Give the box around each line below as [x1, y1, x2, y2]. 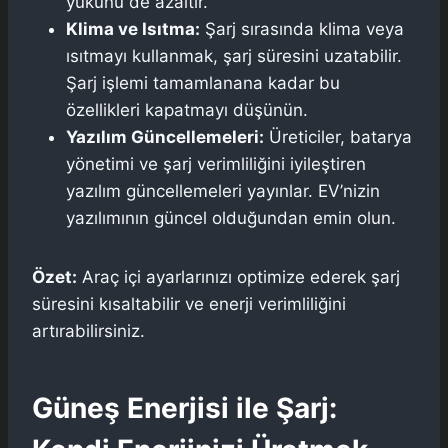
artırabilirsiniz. [32, 320, 145, 341]
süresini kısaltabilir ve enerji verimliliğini [32, 293, 346, 314]
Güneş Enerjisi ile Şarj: [32, 390, 337, 425]
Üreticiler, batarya [264, 126, 412, 147]
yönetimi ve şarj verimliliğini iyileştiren [66, 153, 366, 174]
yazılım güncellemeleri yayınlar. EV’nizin [66, 180, 380, 201]
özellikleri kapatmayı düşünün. [66, 99, 308, 120]
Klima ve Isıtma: [66, 18, 200, 39]
